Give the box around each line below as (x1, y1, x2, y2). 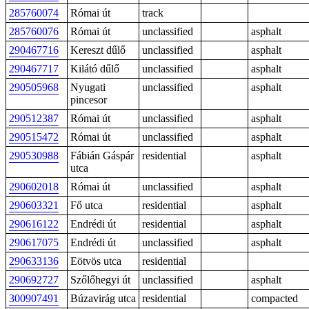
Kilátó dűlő (70, 63, 119, 74)
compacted (251, 292, 298, 304)
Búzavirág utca (70, 292, 136, 304)
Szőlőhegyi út (70, 274, 130, 286)
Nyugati (70, 81, 106, 93)
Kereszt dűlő (70, 44, 126, 56)
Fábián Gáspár (70, 150, 134, 161)
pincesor (70, 94, 107, 106)
